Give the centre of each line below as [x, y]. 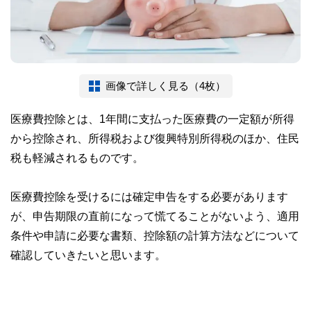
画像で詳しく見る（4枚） [165, 86]
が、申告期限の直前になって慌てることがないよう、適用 [155, 216]
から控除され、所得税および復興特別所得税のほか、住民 [155, 138]
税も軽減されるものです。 [77, 158]
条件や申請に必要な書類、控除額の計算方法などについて [155, 236]
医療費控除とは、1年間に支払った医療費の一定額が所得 [152, 119]
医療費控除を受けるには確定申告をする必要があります [149, 197]
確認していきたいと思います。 [88, 255]
